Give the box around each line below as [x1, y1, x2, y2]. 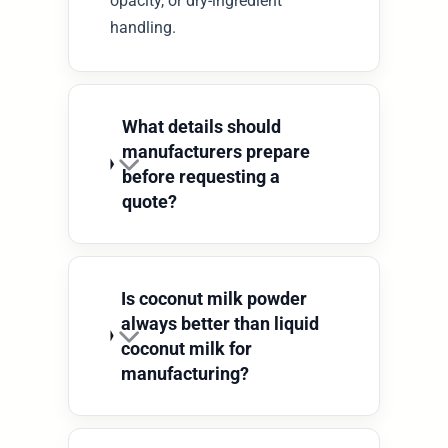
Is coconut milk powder [121, 287, 308, 309]
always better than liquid [121, 312, 320, 334]
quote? [121, 191, 177, 213]
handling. [110, 17, 177, 37]
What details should [121, 116, 281, 138]
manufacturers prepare [121, 141, 310, 163]
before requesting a [121, 166, 280, 188]
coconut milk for [121, 337, 253, 359]
